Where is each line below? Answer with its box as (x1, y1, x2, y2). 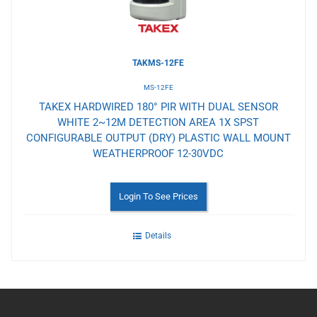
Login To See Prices (118, 190, 198, 202)
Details (145, 230, 172, 241)
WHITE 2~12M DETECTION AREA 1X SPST (57, 115, 260, 129)
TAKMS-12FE (132, 57, 185, 68)
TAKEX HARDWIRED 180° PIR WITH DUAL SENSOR (38, 100, 278, 113)
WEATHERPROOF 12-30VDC (93, 146, 224, 160)
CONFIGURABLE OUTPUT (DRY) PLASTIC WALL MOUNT (25, 131, 291, 144)
